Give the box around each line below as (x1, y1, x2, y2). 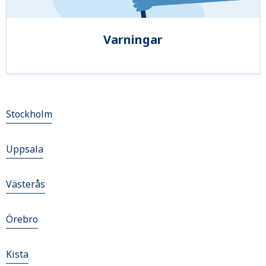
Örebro (6, 213, 38, 226)
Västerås (6, 178, 45, 191)
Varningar (103, 31, 163, 47)
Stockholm (6, 107, 52, 121)
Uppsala (6, 142, 43, 156)
